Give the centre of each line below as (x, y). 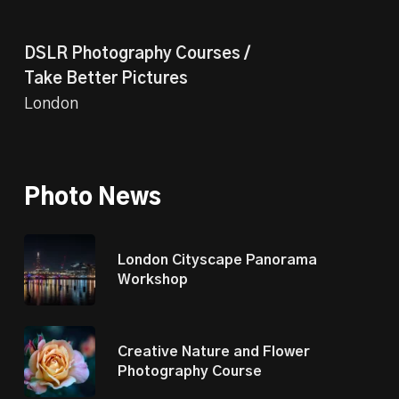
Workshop (152, 280)
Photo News (92, 198)
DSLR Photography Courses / (137, 55)
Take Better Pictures (106, 80)
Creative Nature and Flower (213, 352)
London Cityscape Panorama (217, 261)
